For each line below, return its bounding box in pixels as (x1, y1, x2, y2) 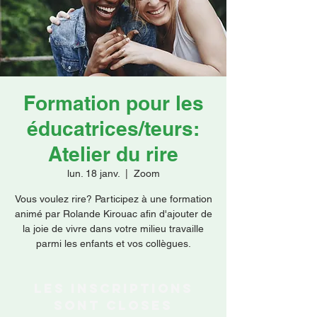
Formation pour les (23, 91, 204, 115)
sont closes (54, 297, 173, 313)
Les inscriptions (33, 280, 193, 296)
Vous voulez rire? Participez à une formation (14, 193, 212, 204)
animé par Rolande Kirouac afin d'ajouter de (14, 208, 212, 219)
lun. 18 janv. (67, 168, 120, 179)
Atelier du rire (48, 142, 178, 166)
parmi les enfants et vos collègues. (35, 238, 191, 249)
